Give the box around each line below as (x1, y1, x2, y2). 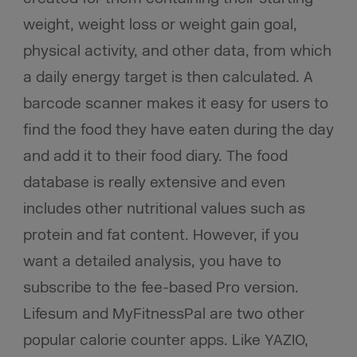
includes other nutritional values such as (22, 198, 305, 218)
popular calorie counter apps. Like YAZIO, (22, 330, 308, 350)
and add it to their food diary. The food (22, 146, 288, 166)
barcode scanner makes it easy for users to (22, 93, 328, 113)
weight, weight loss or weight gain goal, (22, 14, 297, 34)
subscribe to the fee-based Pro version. (22, 277, 299, 297)
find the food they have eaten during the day (22, 120, 334, 139)
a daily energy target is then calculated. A (22, 67, 313, 87)
